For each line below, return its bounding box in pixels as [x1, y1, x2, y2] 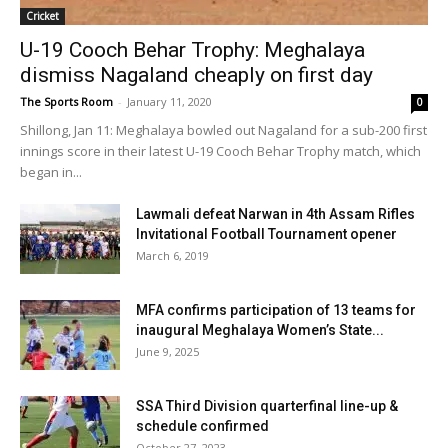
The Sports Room [20, 93, 113, 109]
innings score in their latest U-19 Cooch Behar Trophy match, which [20, 141, 421, 160]
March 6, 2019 [136, 247, 209, 263]
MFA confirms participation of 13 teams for [136, 301, 416, 318]
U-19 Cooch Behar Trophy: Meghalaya [20, 37, 365, 62]
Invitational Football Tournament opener [136, 225, 397, 242]
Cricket [26, 8, 59, 23]
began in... [20, 162, 82, 181]
